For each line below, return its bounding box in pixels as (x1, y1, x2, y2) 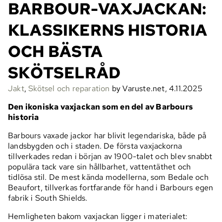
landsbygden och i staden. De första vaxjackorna (8, 141, 182, 152)
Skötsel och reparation (28, 83, 110, 94)
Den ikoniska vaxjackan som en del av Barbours (8, 102, 193, 112)
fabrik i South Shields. (8, 193, 88, 204)
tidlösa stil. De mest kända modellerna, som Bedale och (8, 172, 209, 183)
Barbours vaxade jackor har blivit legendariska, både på (8, 130, 207, 141)
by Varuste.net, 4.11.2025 (110, 83, 202, 94)
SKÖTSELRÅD (8, 62, 120, 84)
